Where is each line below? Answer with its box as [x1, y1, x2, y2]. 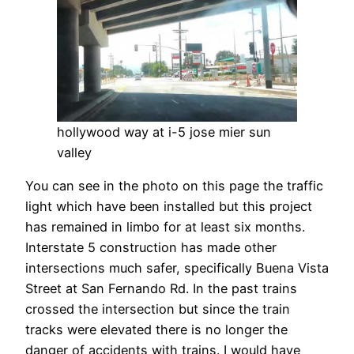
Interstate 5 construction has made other [25, 239, 277, 255]
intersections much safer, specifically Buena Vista [25, 259, 329, 276]
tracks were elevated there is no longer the [25, 321, 288, 337]
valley [57, 144, 92, 160]
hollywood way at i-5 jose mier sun [57, 123, 271, 140]
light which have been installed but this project [25, 198, 312, 214]
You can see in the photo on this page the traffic [25, 177, 323, 194]
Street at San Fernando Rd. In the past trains [25, 280, 297, 296]
